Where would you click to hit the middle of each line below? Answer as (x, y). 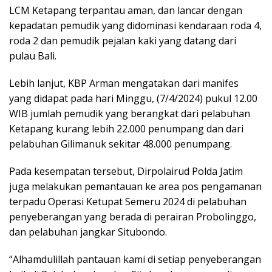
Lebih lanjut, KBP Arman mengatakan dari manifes (124, 83)
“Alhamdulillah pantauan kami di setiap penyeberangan (135, 259)
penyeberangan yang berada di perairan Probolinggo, (133, 216)
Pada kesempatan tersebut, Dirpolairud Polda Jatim (126, 171)
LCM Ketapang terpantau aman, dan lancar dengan (126, 10)
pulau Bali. (33, 56)
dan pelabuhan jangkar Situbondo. (88, 232)
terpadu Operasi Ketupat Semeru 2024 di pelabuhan (128, 201)
